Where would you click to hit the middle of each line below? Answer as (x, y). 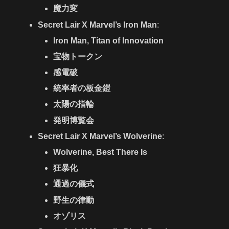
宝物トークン (77, 56)
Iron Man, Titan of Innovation (108, 40)
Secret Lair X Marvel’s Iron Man (98, 25)
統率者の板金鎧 (82, 88)
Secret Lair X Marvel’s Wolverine (100, 136)
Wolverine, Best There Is (100, 152)
